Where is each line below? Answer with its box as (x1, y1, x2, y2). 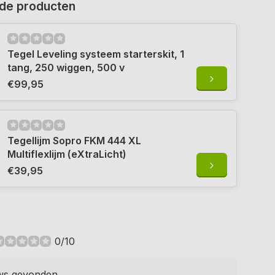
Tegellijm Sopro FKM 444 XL (7, 134, 141, 147)
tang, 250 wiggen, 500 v (7, 61, 125, 74)
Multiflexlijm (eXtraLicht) (7, 147, 126, 160)
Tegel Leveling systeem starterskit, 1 (7, 47, 184, 60)
